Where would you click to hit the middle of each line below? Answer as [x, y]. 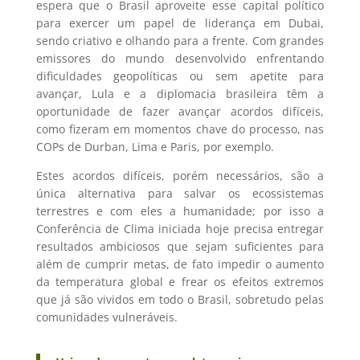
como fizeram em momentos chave [133, 129]
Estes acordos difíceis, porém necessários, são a [180, 175]
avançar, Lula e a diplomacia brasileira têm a [180, 93]
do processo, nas [278, 129]
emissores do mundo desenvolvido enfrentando [180, 58]
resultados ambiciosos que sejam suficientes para [180, 246]
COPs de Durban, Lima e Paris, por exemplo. [155, 146]
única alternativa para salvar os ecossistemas [180, 193]
